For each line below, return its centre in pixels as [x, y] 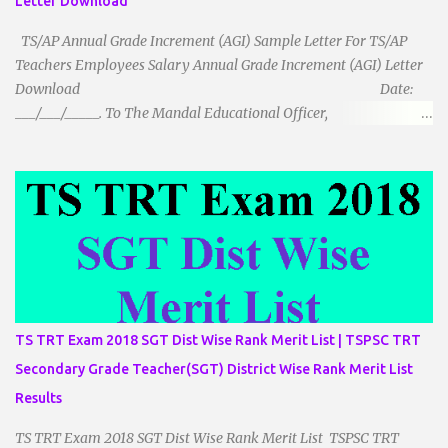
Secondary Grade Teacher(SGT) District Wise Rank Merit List [214, 369]
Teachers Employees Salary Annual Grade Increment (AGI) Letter [219, 65]
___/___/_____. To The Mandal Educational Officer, [171, 113]
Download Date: [214, 89]
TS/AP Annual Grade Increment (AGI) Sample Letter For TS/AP [211, 41]
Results [38, 398]
